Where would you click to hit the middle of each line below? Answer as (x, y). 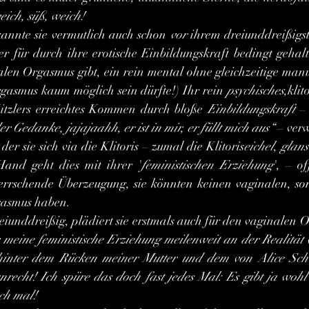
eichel (259, 146)
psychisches (255, 90)
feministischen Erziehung (207, 165)
